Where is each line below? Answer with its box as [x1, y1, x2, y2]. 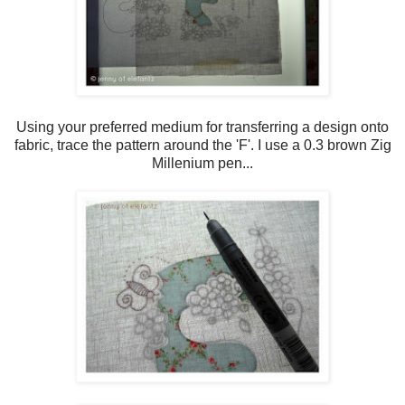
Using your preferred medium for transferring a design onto [16, 118, 389, 135]
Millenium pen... [152, 155, 253, 171]
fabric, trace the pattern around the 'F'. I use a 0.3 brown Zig [14, 137, 391, 153]
